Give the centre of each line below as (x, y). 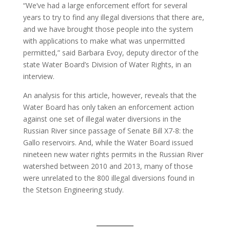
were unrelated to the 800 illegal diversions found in (109, 178)
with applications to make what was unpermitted (104, 41)
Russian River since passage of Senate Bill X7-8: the (108, 131)
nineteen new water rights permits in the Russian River (113, 154)
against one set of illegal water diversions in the (102, 119)
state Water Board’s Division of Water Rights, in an (107, 64)
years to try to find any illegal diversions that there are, (113, 17)
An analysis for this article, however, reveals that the (110, 95)
